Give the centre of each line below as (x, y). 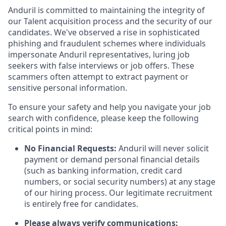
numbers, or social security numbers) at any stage (120, 182)
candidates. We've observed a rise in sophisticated (104, 33)
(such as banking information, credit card (103, 171)
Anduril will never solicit (164, 149)
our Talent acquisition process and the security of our (110, 21)
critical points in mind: (50, 129)
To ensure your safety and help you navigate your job (109, 107)
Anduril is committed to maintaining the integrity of (106, 10)
